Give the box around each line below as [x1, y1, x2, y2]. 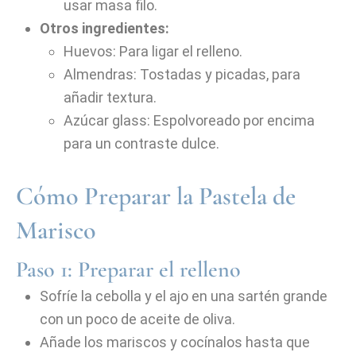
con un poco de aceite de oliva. [40, 311, 235, 327]
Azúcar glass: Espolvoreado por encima [64, 112, 315, 129]
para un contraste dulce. [64, 135, 219, 152]
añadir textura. [64, 89, 157, 106]
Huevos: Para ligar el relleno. [64, 43, 242, 60]
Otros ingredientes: [40, 20, 169, 37]
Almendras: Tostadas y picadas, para [64, 66, 300, 83]
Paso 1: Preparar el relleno [16, 256, 241, 283]
